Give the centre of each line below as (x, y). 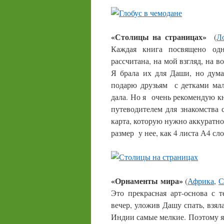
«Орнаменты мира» (147, 181)
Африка (201, 181)
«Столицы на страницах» (159, 37)
